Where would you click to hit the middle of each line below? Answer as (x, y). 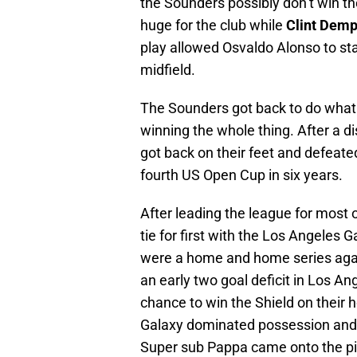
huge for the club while (213, 25)
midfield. (168, 69)
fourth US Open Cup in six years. (241, 175)
